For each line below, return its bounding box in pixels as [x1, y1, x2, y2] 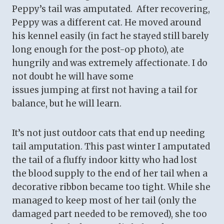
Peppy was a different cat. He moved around [12, 17, 201, 28]
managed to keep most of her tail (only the [12, 195, 196, 206]
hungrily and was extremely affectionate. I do [12, 57, 207, 69]
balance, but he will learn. [12, 98, 121, 109]
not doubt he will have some [12, 71, 133, 82]
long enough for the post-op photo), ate [12, 44, 184, 55]
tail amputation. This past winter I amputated [12, 141, 210, 152]
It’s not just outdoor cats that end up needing [12, 127, 205, 139]
